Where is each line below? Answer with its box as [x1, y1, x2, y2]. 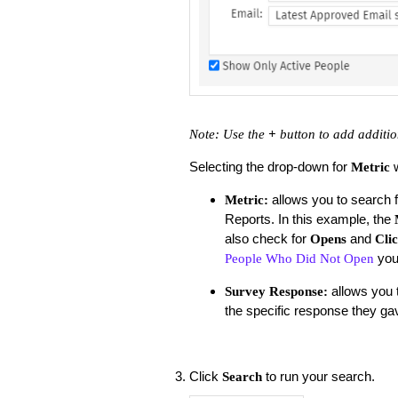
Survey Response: [224, 283, 328, 298]
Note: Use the [188, 126, 268, 141]
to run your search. [261, 368, 378, 384]
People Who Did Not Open [224, 251, 374, 266]
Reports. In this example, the [224, 211, 394, 227]
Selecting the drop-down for [188, 158, 347, 174]
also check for [224, 230, 310, 246]
